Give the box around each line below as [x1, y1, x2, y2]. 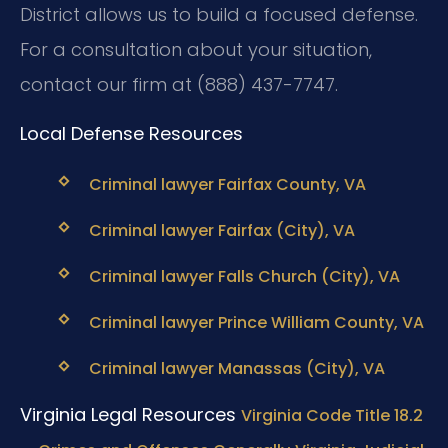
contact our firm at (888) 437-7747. [20, 71, 338, 97]
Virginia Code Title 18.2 [241, 403, 423, 427]
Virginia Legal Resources [20, 401, 236, 427]
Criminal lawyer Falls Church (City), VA [88, 265, 400, 289]
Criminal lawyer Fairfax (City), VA [88, 218, 355, 242]
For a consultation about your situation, [20, 36, 372, 62]
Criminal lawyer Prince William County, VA [88, 311, 424, 335]
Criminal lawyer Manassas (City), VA [88, 357, 385, 381]
